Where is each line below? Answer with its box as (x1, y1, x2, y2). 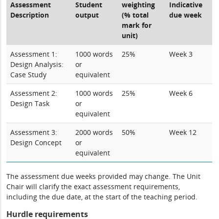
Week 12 (169, 128, 197, 137)
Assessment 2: (10, 88, 58, 98)
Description (10, 10, 49, 20)
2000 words (75, 128, 113, 137)
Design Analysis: (10, 60, 64, 69)
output (75, 10, 99, 20)
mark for (122, 21, 152, 30)
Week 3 (169, 49, 193, 59)
